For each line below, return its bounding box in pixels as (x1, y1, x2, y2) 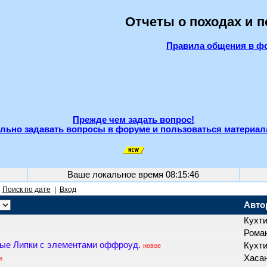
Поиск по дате (2, 185, 51, 194)
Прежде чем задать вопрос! (73, 115, 194, 125)
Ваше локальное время (67, 170, 166, 179)
